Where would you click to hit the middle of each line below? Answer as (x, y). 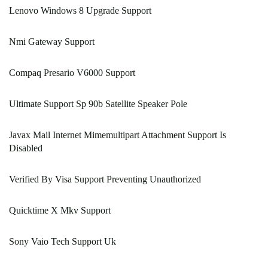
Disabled (26, 148)
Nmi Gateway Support (52, 42)
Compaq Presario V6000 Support (72, 73)
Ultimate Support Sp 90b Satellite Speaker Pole (98, 104)
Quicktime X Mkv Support (60, 211)
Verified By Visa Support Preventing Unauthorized (105, 179)
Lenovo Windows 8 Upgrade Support (80, 11)
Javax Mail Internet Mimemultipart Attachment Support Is (118, 135)
